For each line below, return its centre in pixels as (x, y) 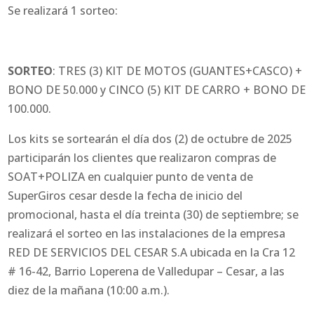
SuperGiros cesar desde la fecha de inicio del (125, 196)
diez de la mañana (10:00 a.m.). (89, 291)
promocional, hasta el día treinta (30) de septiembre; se (153, 215)
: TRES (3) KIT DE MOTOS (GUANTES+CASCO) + (178, 71)
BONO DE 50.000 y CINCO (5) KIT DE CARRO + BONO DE (157, 90)
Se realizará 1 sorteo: (63, 11)
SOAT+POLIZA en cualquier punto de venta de (131, 177)
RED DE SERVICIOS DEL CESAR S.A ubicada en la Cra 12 (152, 253)
